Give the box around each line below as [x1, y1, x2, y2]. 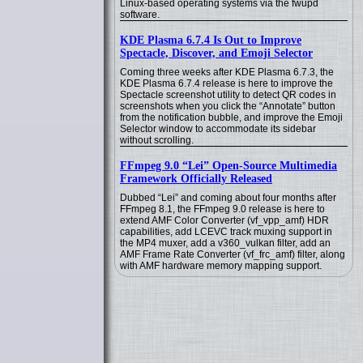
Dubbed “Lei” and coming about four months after [120, 192, 336, 203]
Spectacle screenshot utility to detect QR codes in [120, 89, 336, 100]
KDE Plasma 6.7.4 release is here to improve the [120, 78, 333, 89]
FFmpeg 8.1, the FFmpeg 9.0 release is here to [120, 203, 325, 215]
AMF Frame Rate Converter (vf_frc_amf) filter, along [120, 249, 345, 260]
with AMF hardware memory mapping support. [120, 260, 322, 271]
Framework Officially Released [120, 173, 272, 185]
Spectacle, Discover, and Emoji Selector [120, 47, 313, 59]
